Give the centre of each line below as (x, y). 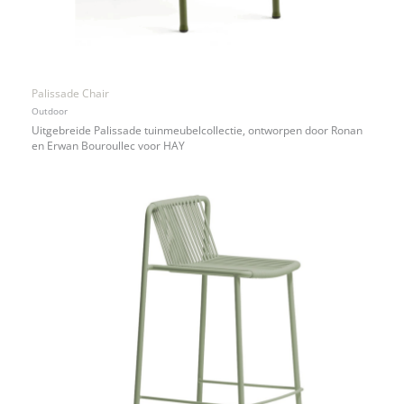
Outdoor (50, 111)
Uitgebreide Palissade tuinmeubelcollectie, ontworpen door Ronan (197, 129)
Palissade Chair (70, 92)
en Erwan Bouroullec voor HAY (108, 145)
